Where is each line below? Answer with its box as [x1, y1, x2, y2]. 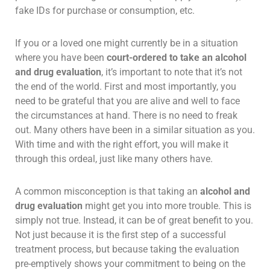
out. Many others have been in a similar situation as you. [15, 124, 255, 136]
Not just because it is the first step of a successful [15, 228, 226, 240]
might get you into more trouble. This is [83, 199, 251, 212]
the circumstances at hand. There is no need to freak [15, 109, 237, 121]
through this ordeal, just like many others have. [15, 152, 213, 165]
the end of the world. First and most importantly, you [15, 80, 236, 92]
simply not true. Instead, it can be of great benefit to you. [15, 214, 253, 226]
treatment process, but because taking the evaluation [15, 243, 239, 255]
